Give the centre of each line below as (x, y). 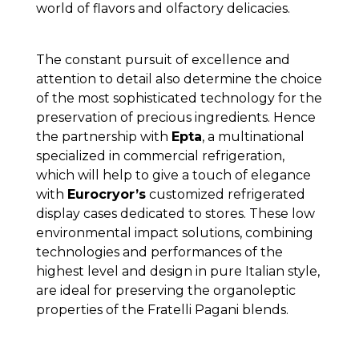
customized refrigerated (225, 195)
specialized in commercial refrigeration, (160, 156)
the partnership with (103, 137)
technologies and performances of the (159, 252)
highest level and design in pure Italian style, (177, 272)
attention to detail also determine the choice (179, 79)
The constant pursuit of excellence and (163, 60)
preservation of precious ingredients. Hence (175, 118)
